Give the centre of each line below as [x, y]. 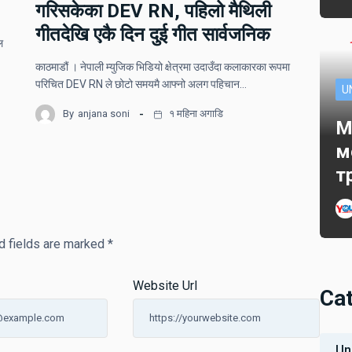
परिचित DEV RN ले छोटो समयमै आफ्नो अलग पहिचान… [141, 84]
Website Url [165, 285]
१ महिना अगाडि [195, 114]
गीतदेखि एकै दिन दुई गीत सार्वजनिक [153, 34]
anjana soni [104, 114]
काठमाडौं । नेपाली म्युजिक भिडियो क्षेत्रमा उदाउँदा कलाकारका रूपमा [163, 66]
